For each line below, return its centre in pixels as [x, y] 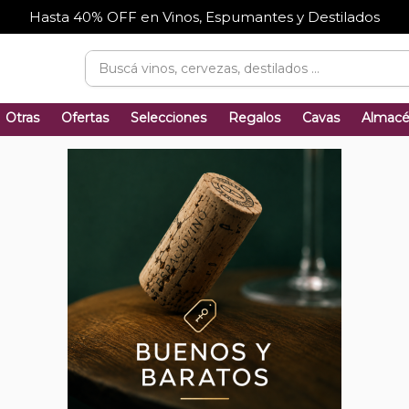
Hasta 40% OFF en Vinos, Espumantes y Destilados [204, 17]
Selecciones [168, 118]
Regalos [254, 118]
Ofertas [85, 118]
